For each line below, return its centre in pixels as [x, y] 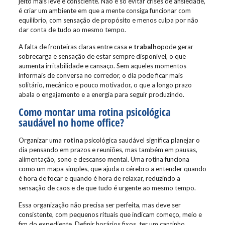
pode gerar [177, 47]
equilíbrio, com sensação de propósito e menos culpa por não [108, 20]
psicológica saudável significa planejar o [141, 140]
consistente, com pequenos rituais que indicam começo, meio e [110, 214]
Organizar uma [41, 140]
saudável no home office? [71, 123]
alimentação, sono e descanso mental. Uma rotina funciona [104, 159]
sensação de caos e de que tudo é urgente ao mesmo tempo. [107, 188]
